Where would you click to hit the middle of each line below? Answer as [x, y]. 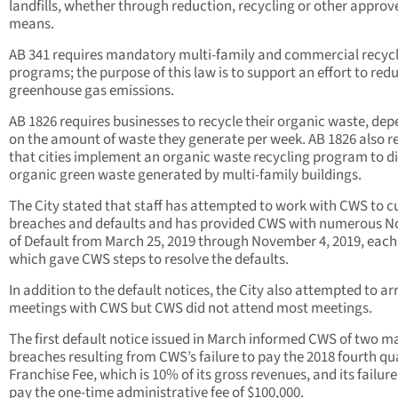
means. [33, 24]
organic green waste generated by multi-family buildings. [187, 175]
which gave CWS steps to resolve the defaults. [149, 260]
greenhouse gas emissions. [92, 91]
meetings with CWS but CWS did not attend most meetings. [191, 309]
